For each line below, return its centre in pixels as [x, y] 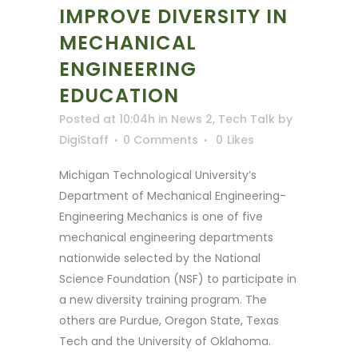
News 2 [192, 119]
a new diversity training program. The [163, 299]
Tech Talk [247, 119]
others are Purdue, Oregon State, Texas [169, 320]
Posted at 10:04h [107, 119]
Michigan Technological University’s [158, 175]
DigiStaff [84, 139]
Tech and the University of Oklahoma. [165, 341]
